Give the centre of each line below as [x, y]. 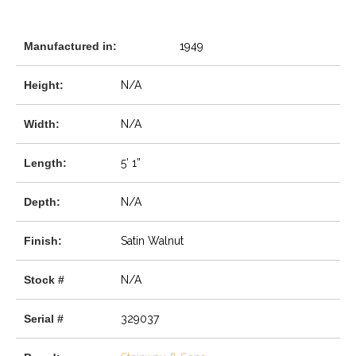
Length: [45, 163]
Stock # [44, 279]
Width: [42, 124]
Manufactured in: [70, 46]
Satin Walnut [153, 240]
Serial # [44, 318]
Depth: [42, 201]
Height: [44, 85]
